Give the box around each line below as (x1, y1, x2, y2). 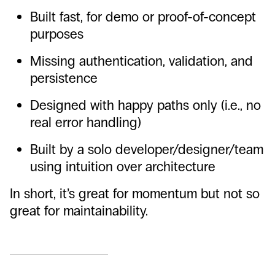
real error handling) (30, 114, 141, 131)
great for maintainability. (10, 203, 148, 219)
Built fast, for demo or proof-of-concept (30, 9, 256, 25)
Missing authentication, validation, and (30, 53, 253, 69)
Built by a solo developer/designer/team (30, 141, 263, 158)
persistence (30, 70, 98, 87)
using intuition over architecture (30, 158, 215, 175)
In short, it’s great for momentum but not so (10, 185, 260, 202)
